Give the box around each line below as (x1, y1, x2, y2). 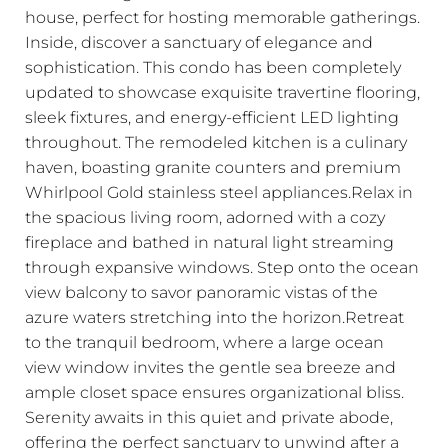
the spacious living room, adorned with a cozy (25, 206, 385, 227)
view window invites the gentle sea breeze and (25, 356, 396, 377)
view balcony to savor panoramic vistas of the (25, 281, 378, 302)
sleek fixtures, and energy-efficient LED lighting (25, 106, 399, 127)
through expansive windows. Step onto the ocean (25, 256, 419, 277)
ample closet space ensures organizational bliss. (25, 381, 404, 402)
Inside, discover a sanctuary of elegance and (25, 31, 373, 52)
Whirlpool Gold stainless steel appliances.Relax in (25, 181, 413, 202)
